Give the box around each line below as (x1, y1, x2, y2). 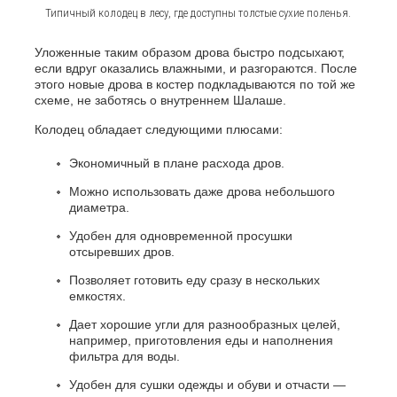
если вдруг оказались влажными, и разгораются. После (34, 61, 357, 76)
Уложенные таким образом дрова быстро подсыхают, (34, 45, 345, 60)
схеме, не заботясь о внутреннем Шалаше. (34, 93, 286, 108)
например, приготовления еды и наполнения (68, 333, 333, 348)
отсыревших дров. (68, 245, 175, 260)
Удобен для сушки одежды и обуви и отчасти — (68, 378, 346, 393)
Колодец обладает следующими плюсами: (34, 122, 283, 137)
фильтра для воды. (68, 349, 180, 364)
